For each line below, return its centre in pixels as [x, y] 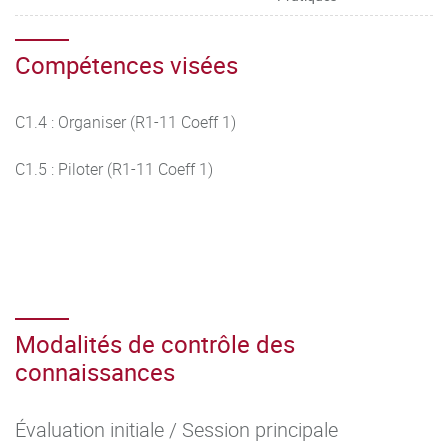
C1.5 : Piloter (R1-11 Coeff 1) [114, 169]
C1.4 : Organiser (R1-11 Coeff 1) [125, 122]
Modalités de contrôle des [155, 344]
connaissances [95, 372]
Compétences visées [126, 65]
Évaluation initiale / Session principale [176, 429]
